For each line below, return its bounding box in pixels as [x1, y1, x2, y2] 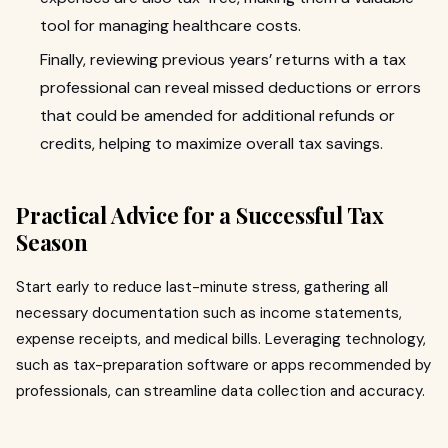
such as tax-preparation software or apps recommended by [16, 355, 431, 375]
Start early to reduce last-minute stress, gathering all [16, 277, 388, 297]
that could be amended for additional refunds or [40, 105, 395, 126]
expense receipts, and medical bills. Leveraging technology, [16, 329, 426, 349]
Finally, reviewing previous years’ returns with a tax [40, 49, 406, 70]
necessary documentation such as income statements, [16, 303, 402, 323]
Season [16, 227, 88, 257]
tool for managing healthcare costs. [40, 15, 301, 36]
